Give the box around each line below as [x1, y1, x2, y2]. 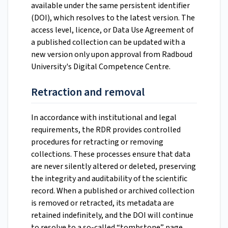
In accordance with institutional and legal [31, 112, 177, 124]
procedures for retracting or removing [31, 136, 163, 148]
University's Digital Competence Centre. [31, 61, 170, 72]
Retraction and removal [31, 83, 145, 100]
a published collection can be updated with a [31, 36, 185, 48]
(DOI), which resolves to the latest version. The [31, 12, 195, 23]
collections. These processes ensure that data [31, 149, 190, 160]
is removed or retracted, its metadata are [31, 197, 174, 209]
